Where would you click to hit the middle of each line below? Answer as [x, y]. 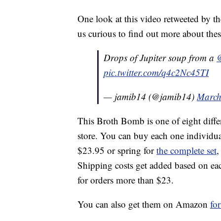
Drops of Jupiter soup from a [160, 58]
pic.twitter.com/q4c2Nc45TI [156, 73]
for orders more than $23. [126, 180]
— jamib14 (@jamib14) [150, 97]
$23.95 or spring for [117, 150]
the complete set [186, 150]
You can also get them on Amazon [144, 204]
